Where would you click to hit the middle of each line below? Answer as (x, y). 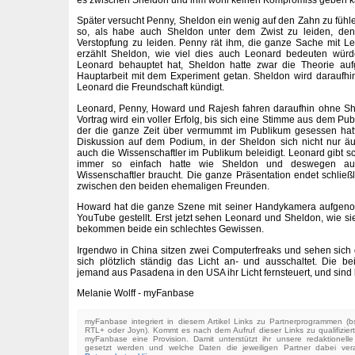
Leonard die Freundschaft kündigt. (151, 88)
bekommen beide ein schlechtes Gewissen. (170, 229)
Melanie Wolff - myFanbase (136, 294)
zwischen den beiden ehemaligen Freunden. (173, 186)
